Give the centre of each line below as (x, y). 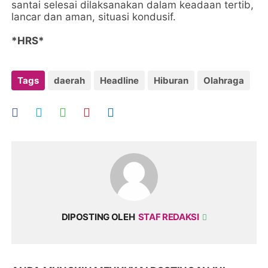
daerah (70, 80)
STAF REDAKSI (169, 217)
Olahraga (224, 80)
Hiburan (171, 80)
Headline (120, 80)
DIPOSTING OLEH (98, 217)
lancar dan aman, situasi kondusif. (94, 17)
